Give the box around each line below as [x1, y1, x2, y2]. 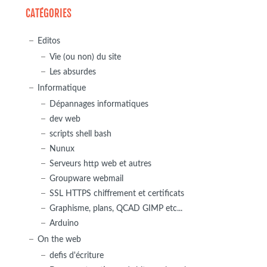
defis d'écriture [49, 251, 104, 260]
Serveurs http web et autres [49, 159, 151, 169]
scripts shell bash [49, 129, 111, 139]
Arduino [49, 219, 79, 228]
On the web [37, 235, 81, 244]
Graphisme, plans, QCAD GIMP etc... [49, 204, 182, 213]
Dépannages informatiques [49, 100, 148, 109]
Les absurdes [49, 67, 96, 77]
